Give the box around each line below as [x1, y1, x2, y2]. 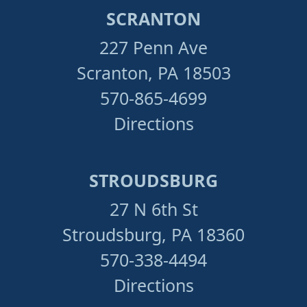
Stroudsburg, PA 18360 [62, 222, 245, 246]
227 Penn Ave [99, 35, 208, 59]
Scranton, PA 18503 [76, 60, 231, 84]
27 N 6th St [109, 197, 198, 221]
